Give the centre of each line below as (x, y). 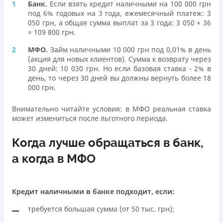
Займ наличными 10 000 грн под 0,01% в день (131, 50)
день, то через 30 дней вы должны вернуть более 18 (119, 78)
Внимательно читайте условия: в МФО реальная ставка (111, 109)
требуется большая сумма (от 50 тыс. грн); (101, 209)
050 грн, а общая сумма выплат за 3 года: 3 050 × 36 (119, 23)
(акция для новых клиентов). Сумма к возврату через (119, 59)
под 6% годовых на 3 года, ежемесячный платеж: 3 (119, 13)
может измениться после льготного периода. (90, 118)
